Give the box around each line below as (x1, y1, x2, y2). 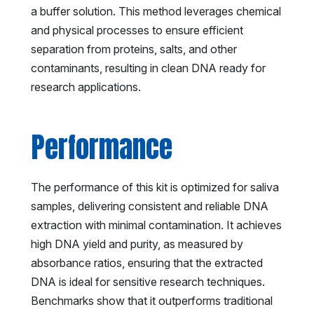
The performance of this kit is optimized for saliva (31, 179, 279, 194)
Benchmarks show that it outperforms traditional (31, 293, 273, 308)
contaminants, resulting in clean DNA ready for (31, 60, 266, 75)
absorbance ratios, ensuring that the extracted (31, 255, 263, 270)
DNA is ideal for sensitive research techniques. (31, 274, 265, 289)
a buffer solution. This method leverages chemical (31, 4, 281, 18)
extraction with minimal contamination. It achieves (31, 217, 282, 232)
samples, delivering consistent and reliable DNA (31, 198, 268, 213)
